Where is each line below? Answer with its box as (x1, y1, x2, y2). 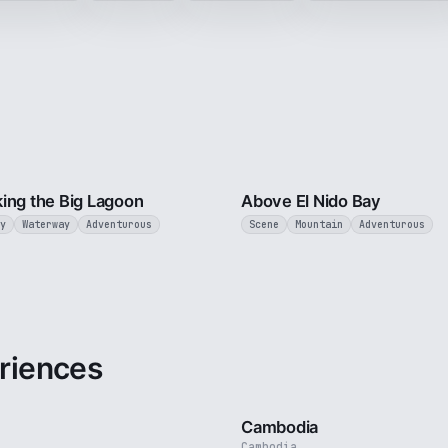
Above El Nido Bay (241, 191, 381, 211)
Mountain (295, 218, 343, 231)
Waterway (22, 218, 70, 231)
